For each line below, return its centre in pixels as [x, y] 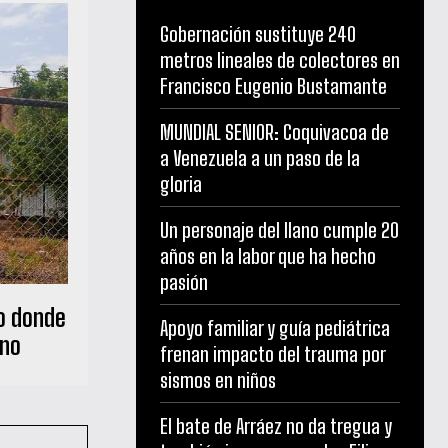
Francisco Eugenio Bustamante [273, 86]
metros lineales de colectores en [280, 60]
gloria [181, 184]
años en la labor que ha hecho [268, 256]
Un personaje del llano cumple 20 [279, 230]
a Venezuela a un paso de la [260, 158]
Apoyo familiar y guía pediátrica [275, 328]
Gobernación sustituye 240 [258, 34]
